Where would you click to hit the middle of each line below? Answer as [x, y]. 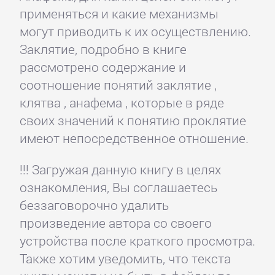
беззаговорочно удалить [94, 205]
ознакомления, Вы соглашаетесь [118, 187]
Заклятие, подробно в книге [103, 49]
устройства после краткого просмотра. [137, 240]
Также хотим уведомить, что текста [125, 258]
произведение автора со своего [115, 223]
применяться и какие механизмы [119, 14]
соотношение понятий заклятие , [118, 85]
